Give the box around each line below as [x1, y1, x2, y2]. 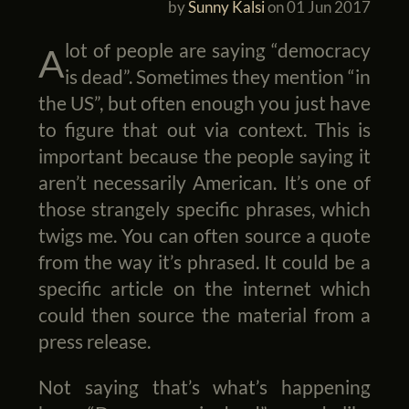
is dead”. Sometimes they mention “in [64, 65, 372, 89]
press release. [37, 330, 151, 353]
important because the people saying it [37, 144, 372, 168]
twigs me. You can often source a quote [37, 224, 372, 247]
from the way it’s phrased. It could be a [37, 250, 372, 274]
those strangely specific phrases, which [37, 197, 372, 221]
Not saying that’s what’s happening [37, 375, 372, 399]
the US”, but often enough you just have [37, 91, 372, 115]
